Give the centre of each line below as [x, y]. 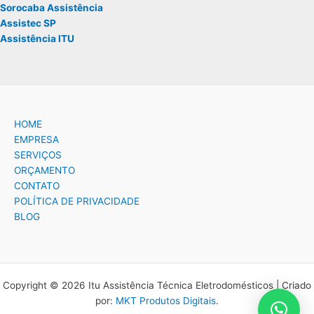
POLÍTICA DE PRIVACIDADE [77, 201]
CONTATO [37, 185]
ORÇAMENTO [45, 170]
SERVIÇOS [38, 155]
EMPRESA [36, 139]
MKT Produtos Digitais [166, 300]
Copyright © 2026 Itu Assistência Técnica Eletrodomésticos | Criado [157, 285]
